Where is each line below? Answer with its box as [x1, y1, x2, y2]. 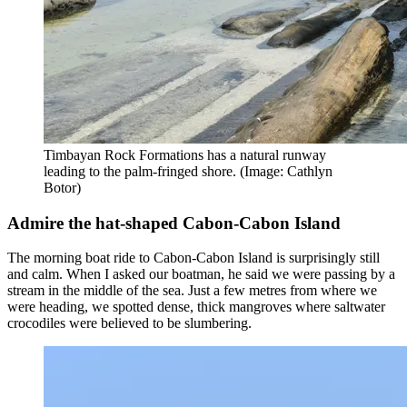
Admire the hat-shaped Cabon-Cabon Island [7, 213, 341, 233]
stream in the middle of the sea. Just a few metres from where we [7, 283, 377, 299]
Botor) [44, 179, 81, 195]
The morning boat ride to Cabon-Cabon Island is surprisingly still [7, 250, 380, 266]
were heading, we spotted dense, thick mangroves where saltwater [7, 299, 385, 315]
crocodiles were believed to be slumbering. [7, 315, 252, 332]
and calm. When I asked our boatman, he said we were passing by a [7, 266, 395, 283]
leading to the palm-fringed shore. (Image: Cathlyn [44, 163, 333, 179]
